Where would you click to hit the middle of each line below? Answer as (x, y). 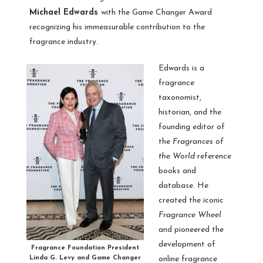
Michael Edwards (65, 12)
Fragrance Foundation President (85, 248)
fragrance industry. (64, 42)
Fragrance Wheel (190, 215)
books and (177, 171)
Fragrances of (198, 141)
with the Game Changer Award (156, 12)
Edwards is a (181, 68)
